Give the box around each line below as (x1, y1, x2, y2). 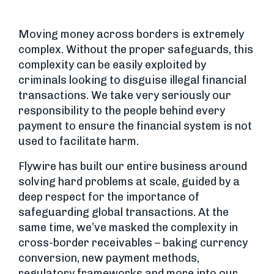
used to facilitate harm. (18, 135, 139, 148)
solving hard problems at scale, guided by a (18, 175, 240, 188)
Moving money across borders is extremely (18, 28, 244, 41)
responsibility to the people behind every (18, 104, 225, 117)
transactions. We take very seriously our (18, 89, 231, 102)
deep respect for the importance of (18, 190, 199, 204)
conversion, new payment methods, (18, 251, 199, 265)
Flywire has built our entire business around (18, 160, 247, 173)
